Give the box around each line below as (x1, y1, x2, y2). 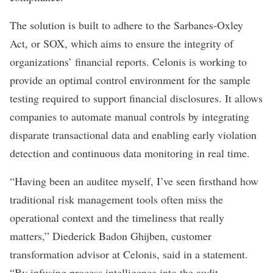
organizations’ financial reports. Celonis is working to (10, 54, 247, 69)
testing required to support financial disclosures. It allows (10, 91, 263, 105)
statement (203, 247, 245, 261)
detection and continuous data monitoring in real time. (10, 146, 253, 160)
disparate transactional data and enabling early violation (10, 127, 257, 142)
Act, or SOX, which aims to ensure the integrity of (10, 36, 233, 51)
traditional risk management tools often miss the (10, 192, 223, 207)
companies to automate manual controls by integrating (10, 109, 249, 124)
